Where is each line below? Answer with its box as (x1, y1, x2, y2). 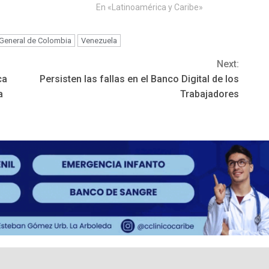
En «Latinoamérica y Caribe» (95, 2, 203, 13)
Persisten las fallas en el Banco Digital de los (40, 73, 239, 85)
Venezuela (81, 36, 117, 46)
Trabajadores (180, 88, 239, 100)
